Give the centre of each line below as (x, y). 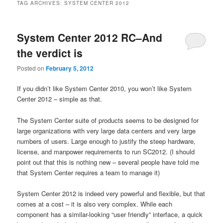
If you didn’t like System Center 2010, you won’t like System (105, 89)
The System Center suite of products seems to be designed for (108, 120)
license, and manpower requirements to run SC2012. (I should (106, 151)
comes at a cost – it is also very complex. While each (95, 204)
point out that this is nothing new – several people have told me (108, 162)
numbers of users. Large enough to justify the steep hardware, (107, 141)
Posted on (32, 68)
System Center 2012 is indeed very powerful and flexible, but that (111, 193)
